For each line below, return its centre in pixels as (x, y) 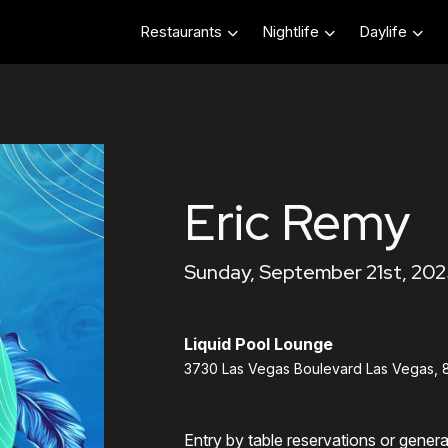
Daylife (383, 32)
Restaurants (181, 32)
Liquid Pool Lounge (258, 344)
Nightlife (290, 32)
